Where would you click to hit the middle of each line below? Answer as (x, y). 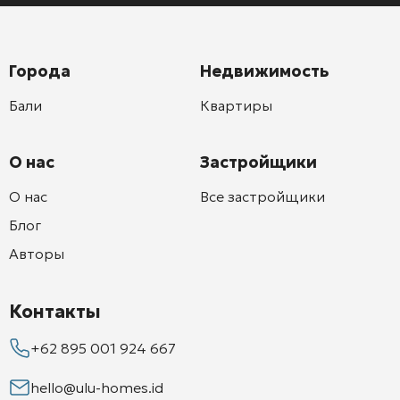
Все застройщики (262, 196)
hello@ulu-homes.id (97, 387)
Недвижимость (264, 71)
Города (40, 71)
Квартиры (236, 105)
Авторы (37, 253)
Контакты (55, 311)
